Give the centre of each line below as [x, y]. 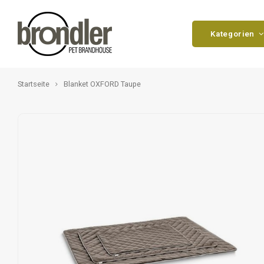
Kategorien [232, 34]
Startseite [34, 84]
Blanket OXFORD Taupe [102, 84]
